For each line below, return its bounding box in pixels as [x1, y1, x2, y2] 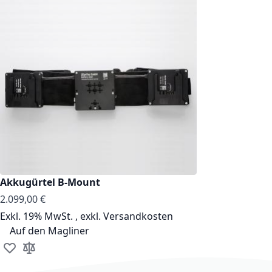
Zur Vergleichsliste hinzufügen [19, 247, 159, 261]
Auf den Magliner [10, 223, 89, 237]
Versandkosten [103, 209, 173, 223]
